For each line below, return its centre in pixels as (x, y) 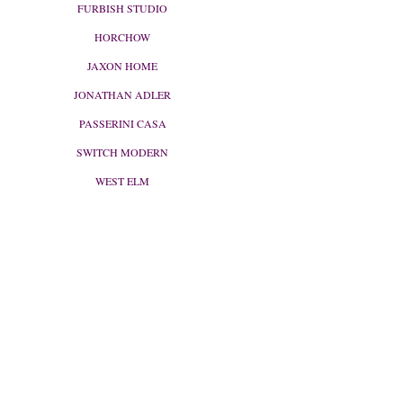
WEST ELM (122, 180)
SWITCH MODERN (122, 152)
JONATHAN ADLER (122, 94)
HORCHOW (122, 36)
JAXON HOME (122, 65)
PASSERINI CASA (122, 123)
